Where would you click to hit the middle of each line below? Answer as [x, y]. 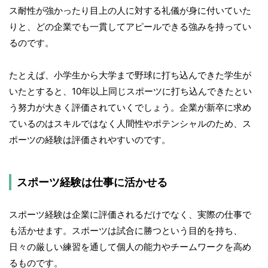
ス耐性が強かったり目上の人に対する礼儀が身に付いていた [130, 11]
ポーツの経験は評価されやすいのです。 [90, 140]
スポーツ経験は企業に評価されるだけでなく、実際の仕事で [130, 215]
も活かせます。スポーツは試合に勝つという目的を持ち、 [126, 231]
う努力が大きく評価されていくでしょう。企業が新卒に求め [130, 108]
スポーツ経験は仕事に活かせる [92, 182]
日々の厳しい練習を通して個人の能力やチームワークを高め [130, 247]
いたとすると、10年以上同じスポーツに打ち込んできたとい [130, 92]
